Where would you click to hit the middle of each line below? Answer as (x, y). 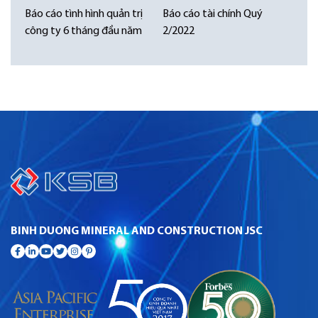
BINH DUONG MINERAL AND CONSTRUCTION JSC (137, 231)
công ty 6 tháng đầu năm (83, 31)
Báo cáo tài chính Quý (213, 14)
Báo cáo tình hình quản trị (84, 14)
